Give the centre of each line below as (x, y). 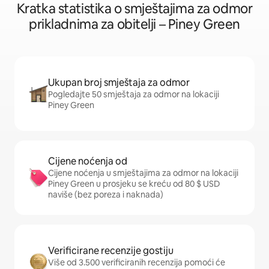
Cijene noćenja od (88, 161)
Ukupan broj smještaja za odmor (119, 83)
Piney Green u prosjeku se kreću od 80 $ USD (134, 184)
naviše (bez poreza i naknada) (106, 195)
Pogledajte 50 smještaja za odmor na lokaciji (134, 94)
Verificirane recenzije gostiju (111, 251)
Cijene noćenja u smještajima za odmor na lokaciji (143, 173)
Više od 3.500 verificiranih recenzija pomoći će (137, 262)
